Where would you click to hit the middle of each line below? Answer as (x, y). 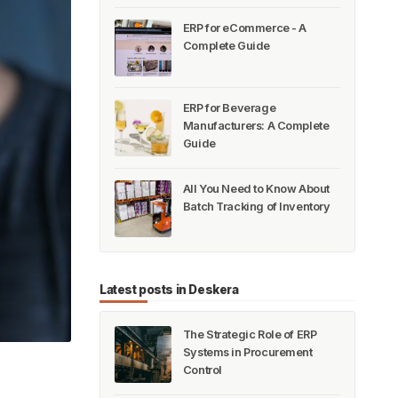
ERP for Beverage (229, 108)
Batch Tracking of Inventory (256, 206)
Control (202, 370)
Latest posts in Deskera (169, 289)
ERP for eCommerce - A (245, 28)
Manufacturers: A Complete (256, 126)
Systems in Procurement (247, 353)
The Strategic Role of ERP (250, 335)
